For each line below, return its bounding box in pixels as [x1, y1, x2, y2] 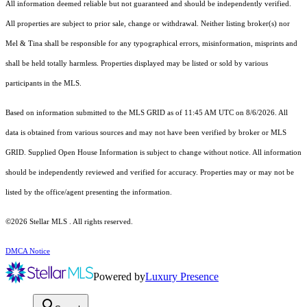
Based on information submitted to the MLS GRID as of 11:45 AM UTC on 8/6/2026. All [5, 109, 288, 117]
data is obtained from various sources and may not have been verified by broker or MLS [5, 129, 286, 137]
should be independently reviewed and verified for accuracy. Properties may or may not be [5, 169, 294, 177]
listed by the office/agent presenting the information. [5, 188, 172, 197]
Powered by [93, 271, 145, 283]
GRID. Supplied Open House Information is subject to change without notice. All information [5, 149, 302, 157]
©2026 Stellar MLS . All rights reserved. [5, 218, 133, 226]
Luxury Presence [145, 271, 219, 283]
